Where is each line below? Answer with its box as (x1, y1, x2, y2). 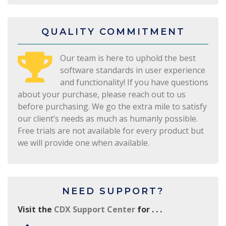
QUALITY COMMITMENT (41, 26, 185, 37)
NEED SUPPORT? (62, 185, 164, 197)
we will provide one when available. (18, 137, 149, 148)
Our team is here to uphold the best (60, 52, 196, 64)
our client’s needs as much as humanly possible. (18, 112, 198, 124)
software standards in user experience (60, 64, 205, 76)
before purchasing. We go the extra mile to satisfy (18, 100, 207, 112)
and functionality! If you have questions (60, 76, 208, 88)
